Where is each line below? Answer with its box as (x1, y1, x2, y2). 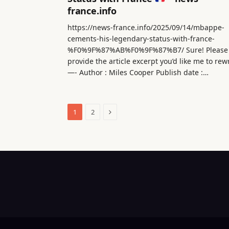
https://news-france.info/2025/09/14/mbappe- (67, 22, 224, 33)
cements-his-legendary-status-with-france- (67, 34, 215, 44)
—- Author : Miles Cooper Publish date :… (67, 67, 209, 78)
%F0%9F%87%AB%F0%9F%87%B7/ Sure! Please (67, 45, 228, 55)
